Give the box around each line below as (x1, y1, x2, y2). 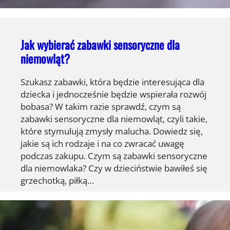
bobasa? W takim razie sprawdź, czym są (21, 100, 181, 112)
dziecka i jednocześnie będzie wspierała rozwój (21, 87, 206, 100)
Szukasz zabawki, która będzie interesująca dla (21, 75, 204, 88)
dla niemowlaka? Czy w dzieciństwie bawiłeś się (21, 161, 207, 174)
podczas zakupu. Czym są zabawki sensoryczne (21, 149, 207, 162)
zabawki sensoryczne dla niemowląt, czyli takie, (21, 112, 207, 125)
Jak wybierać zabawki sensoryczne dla (21, 36, 180, 54)
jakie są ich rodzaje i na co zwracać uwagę (21, 137, 184, 149)
